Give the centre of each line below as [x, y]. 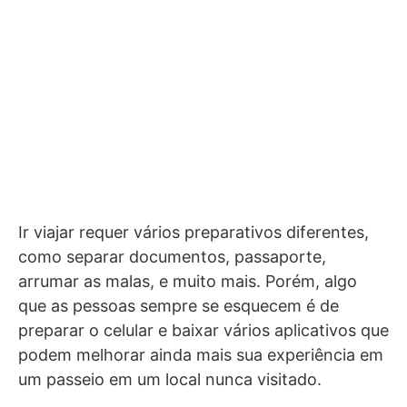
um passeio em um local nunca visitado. [170, 379]
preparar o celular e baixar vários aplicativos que [203, 330]
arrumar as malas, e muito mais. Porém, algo [188, 281]
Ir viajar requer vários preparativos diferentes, [194, 232]
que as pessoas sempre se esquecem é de [179, 306]
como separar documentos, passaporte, [172, 257]
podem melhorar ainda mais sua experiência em [201, 355]
